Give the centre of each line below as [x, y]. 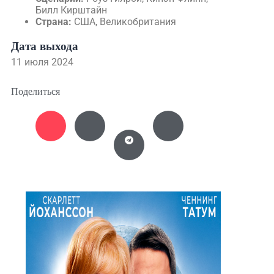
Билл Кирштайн [71, 10]
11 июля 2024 [42, 62]
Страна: [54, 22]
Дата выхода [45, 46]
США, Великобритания [124, 22]
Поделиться [35, 91]
